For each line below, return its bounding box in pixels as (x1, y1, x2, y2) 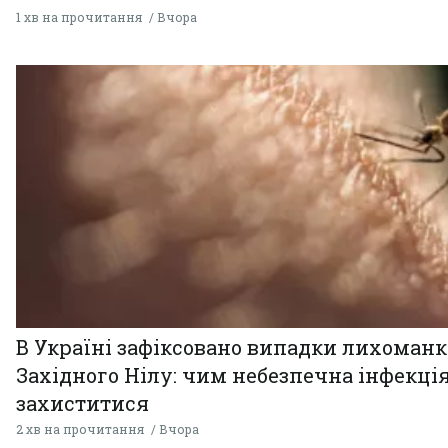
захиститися (16, 389, 149, 416)
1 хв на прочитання (16, 9, 142, 26)
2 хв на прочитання (16, 420, 144, 437)
